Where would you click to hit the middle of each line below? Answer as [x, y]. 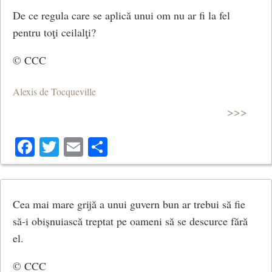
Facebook [72, 147]
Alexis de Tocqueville [54, 92]
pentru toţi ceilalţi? [54, 32]
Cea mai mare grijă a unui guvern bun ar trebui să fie [129, 204]
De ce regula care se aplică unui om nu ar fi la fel [121, 15]
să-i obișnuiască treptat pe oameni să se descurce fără [130, 221]
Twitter [87, 147]
